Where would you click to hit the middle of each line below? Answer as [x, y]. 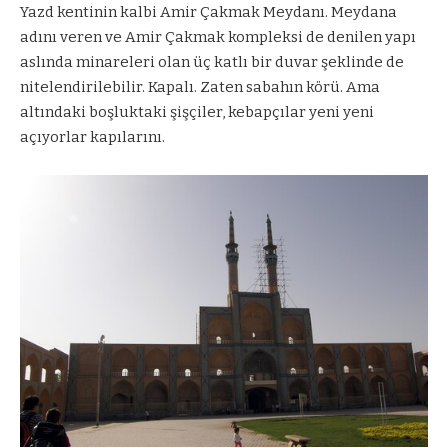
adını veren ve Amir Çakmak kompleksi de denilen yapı [218, 36]
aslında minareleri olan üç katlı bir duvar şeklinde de [212, 61]
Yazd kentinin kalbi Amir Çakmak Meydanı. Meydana [208, 11]
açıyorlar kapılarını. [92, 136]
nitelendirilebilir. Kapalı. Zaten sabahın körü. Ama [200, 86]
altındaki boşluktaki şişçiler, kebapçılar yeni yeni [197, 111]
